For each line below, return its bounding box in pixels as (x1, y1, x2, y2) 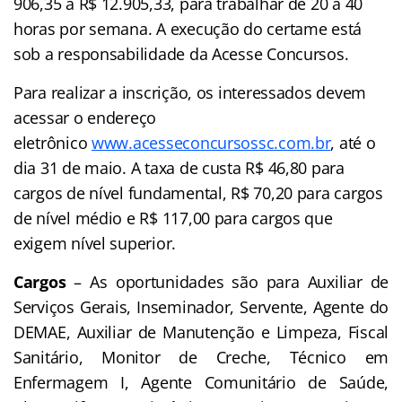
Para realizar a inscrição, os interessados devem (13, 81, 367, 103)
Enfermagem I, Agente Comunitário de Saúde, (13, 371, 389, 393)
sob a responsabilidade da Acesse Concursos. (13, 42, 349, 65)
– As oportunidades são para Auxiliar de (66, 270, 389, 293)
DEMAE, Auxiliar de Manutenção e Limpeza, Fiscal (13, 320, 389, 343)
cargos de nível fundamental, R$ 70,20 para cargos (13, 181, 383, 204)
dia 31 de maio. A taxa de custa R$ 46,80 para (13, 156, 345, 179)
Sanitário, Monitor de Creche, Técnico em (13, 345, 389, 368)
